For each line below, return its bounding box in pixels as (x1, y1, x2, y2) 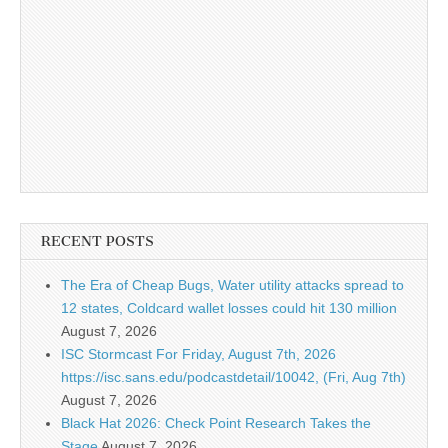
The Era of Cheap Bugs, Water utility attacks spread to (61, 277, 404, 294)
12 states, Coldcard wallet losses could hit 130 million (61, 300, 397, 317)
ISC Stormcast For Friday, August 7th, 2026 (61, 346, 336, 363)
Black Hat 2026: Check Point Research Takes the (61, 415, 371, 432)
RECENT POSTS (41, 233, 154, 251)
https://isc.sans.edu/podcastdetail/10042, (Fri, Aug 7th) (61, 369, 406, 386)
